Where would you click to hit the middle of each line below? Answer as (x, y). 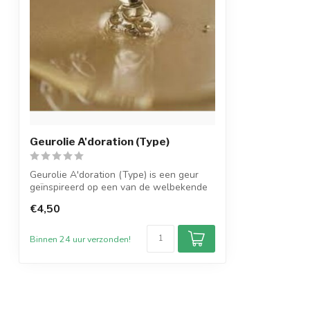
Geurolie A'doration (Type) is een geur (114, 174)
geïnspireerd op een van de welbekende (119, 187)
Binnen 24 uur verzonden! (80, 239)
